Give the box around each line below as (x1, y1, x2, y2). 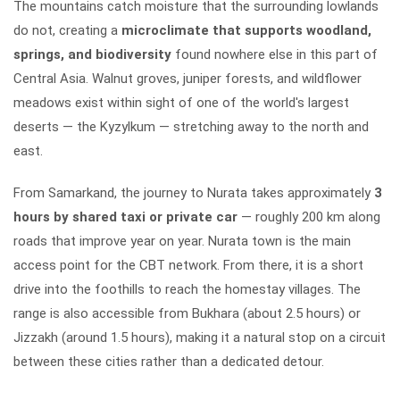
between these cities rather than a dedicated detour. (13, 353, 324, 370)
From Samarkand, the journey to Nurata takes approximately (13, 184, 374, 201)
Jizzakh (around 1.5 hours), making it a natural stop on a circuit (13, 329, 386, 346)
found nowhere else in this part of (171, 46, 378, 62)
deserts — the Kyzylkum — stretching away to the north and (13, 118, 369, 135)
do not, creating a (13, 21, 121, 38)
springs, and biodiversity (13, 46, 171, 62)
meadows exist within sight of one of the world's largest (13, 94, 349, 111)
